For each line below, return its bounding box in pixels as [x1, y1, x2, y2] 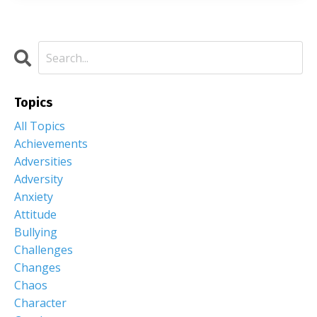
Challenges [14, 242, 73, 258]
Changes [14, 260, 61, 276]
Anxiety [14, 189, 53, 205]
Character [14, 295, 67, 311]
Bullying [14, 224, 57, 241]
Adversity [14, 171, 63, 188]
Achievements [14, 136, 88, 152]
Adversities [14, 154, 72, 170]
